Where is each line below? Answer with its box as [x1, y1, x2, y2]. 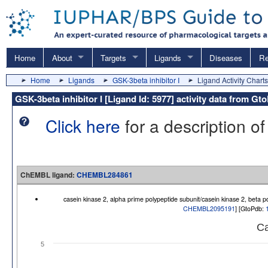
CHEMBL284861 [77, 169, 133, 180]
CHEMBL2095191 [183, 203, 235, 213]
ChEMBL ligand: [20, 169, 77, 180]
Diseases [209, 51, 243, 63]
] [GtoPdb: [235, 203, 266, 213]
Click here [45, 114, 120, 138]
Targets [100, 51, 126, 63]
